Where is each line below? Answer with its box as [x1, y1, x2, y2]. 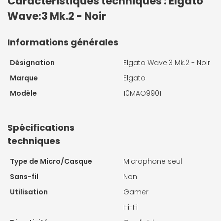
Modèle [10, 88, 37, 98]
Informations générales [7, 36, 118, 48]
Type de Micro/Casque [10, 156, 92, 166]
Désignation [10, 57, 55, 68]
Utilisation [10, 186, 48, 197]
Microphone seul [123, 156, 182, 166]
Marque [10, 73, 38, 83]
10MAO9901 [123, 88, 161, 98]
